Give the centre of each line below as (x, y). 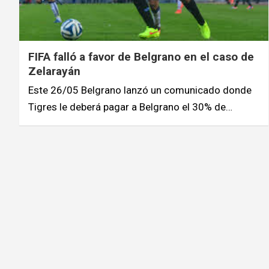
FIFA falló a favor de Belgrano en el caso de (141, 56)
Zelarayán (54, 71)
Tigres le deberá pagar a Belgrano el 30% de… (130, 107)
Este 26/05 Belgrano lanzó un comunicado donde (140, 90)
